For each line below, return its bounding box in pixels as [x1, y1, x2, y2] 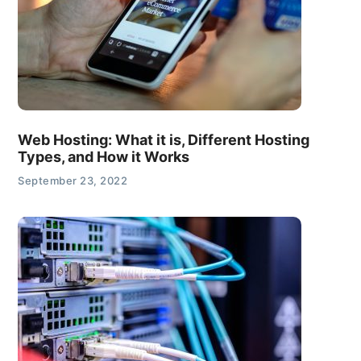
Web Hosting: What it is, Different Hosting [18, 131, 310, 149]
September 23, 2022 [18, 174, 128, 188]
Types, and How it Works [18, 148, 190, 166]
